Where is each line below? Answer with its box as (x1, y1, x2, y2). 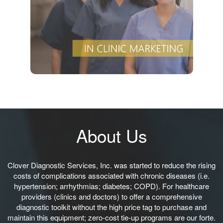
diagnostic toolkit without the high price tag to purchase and (16, 201, 207, 212)
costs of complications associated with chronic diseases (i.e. (13, 170, 210, 181)
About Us (76, 122, 147, 148)
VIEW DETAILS (90, 19, 131, 28)
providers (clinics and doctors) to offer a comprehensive (21, 191, 202, 202)
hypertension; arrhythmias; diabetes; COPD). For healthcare (14, 180, 209, 191)
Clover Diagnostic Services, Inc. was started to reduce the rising (7, 159, 216, 170)
